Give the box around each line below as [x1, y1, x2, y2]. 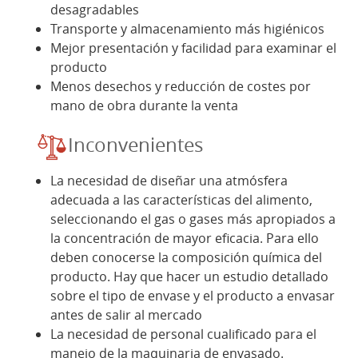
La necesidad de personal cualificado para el [50, 324, 316, 343]
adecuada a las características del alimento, [50, 190, 312, 209]
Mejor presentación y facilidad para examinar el [50, 38, 336, 57]
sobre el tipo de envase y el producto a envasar [50, 286, 335, 304]
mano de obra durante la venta [50, 96, 238, 114]
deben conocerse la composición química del [50, 248, 322, 266]
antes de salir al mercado [50, 305, 202, 324]
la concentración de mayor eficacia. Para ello [50, 229, 319, 247]
